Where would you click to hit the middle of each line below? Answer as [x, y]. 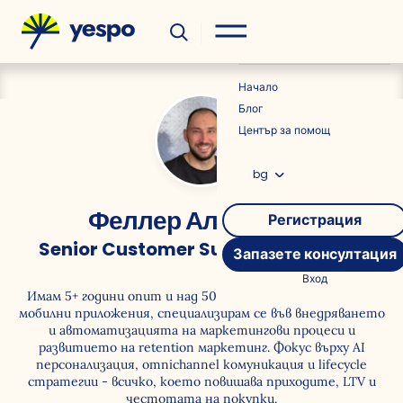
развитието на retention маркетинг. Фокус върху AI [201, 347]
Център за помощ [284, 130]
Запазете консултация [314, 254]
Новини [261, 43]
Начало [258, 87]
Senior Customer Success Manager [201, 249]
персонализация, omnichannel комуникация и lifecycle [201, 364]
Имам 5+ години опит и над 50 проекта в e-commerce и [201, 296]
